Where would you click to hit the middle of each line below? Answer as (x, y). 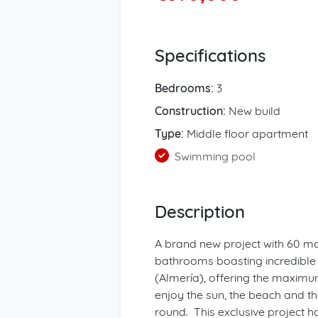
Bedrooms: (184, 88)
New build (253, 111)
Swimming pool (214, 156)
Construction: (190, 111)
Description (200, 212)
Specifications (210, 55)
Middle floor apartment (246, 133)
